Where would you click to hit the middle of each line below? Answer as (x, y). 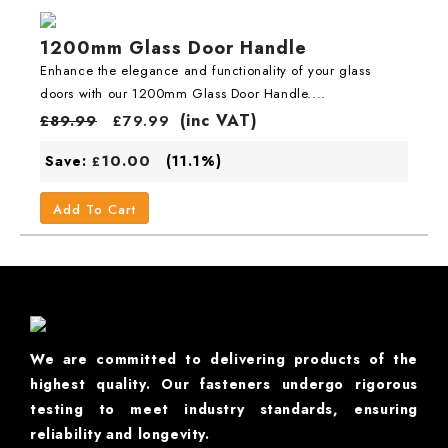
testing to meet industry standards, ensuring (224, 408)
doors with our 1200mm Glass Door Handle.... (183, 93)
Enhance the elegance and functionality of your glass (205, 70)
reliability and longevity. (120, 433)
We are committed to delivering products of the (224, 358)
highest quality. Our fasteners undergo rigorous (224, 383)
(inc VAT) (219, 120)
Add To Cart (94, 209)
